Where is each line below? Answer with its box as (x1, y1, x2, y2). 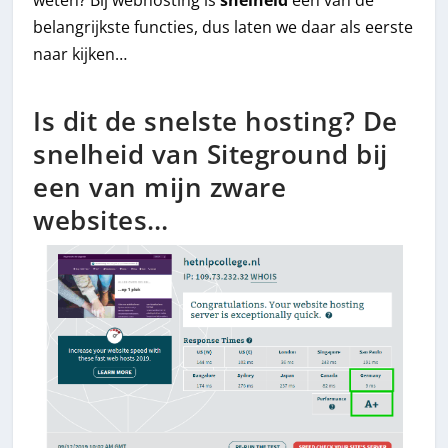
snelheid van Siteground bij (33, 136, 388, 172)
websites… (33, 202, 169, 238)
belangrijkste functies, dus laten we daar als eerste (33, 16, 414, 39)
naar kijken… (33, 43, 128, 66)
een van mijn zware (33, 169, 287, 205)
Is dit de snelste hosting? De (33, 103, 398, 139)
